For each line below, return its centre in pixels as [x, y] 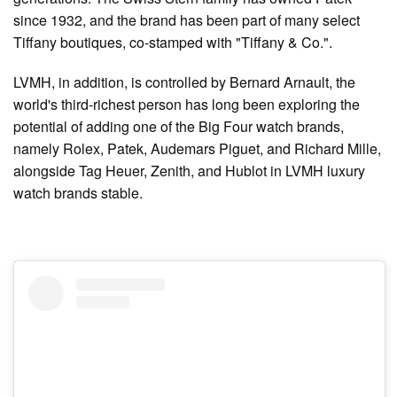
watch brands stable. [78, 193]
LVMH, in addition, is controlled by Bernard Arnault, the [184, 82]
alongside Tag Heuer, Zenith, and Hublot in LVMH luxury [189, 171]
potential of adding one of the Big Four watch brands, [179, 127]
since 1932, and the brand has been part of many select [187, 20]
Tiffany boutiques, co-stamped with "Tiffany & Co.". [173, 43]
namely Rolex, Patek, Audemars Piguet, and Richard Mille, [197, 149]
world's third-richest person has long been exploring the [187, 105]
